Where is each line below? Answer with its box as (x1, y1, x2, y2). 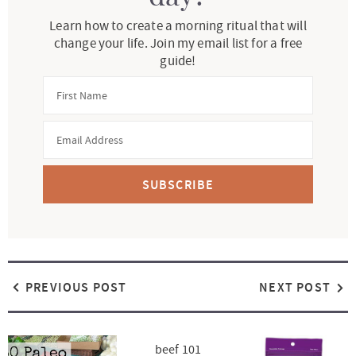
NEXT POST (259, 279, 335, 296)
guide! (160, 52, 196, 70)
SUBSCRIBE (141, 176, 215, 194)
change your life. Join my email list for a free (53, 35, 303, 52)
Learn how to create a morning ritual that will (49, 17, 307, 35)
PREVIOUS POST (21, 279, 127, 296)
